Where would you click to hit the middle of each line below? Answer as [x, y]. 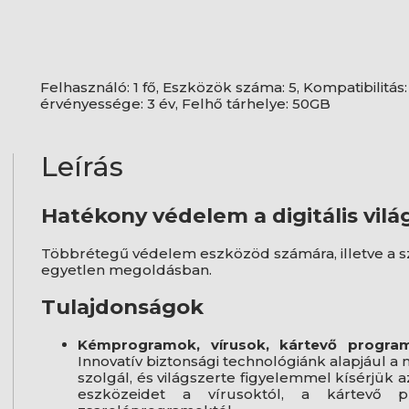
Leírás [82, 167]
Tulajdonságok [122, 307]
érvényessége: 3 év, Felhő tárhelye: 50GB [185, 104]
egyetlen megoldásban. [126, 269]
